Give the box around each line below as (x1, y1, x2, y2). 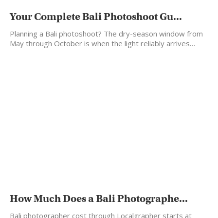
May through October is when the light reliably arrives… (10, 38, 195, 49)
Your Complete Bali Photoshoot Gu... (10, 10, 182, 23)
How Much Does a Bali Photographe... (10, 192, 188, 205)
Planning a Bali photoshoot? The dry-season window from (10, 29, 203, 39)
